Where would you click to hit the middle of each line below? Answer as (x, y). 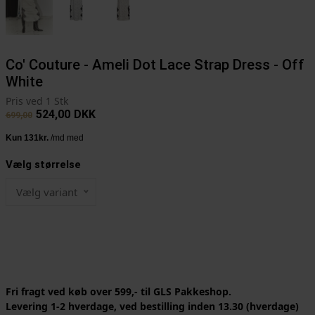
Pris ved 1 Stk (37, 101)
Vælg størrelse (43, 165)
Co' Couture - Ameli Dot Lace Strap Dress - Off (155, 65)
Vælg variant (46, 192)
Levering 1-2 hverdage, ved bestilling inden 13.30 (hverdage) (152, 307)
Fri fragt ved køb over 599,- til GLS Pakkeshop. (118, 292)
